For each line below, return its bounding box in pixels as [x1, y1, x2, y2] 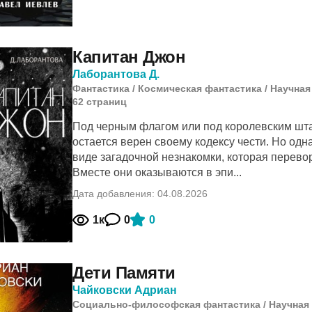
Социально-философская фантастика [72, 299, 260, 310]
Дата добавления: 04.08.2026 [72, 188, 208, 199]
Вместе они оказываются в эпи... [72, 166, 242, 178]
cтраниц [86, 96, 127, 107]
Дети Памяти [72, 263, 175, 282]
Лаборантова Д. [72, 68, 159, 80]
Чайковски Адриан [72, 284, 177, 296]
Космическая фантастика [138, 83, 262, 94]
